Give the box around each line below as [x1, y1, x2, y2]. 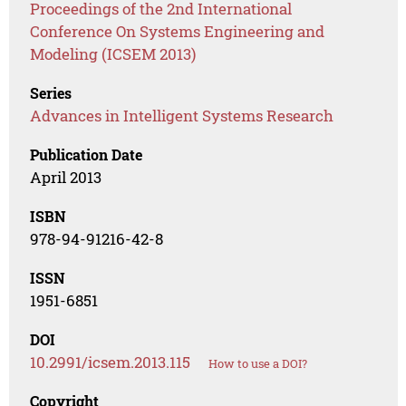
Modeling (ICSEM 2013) [30, 43, 197, 65]
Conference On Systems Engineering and [30, 21, 325, 43]
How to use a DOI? [208, 355, 308, 372]
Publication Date [30, 145, 143, 165]
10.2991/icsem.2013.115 [30, 352, 191, 373]
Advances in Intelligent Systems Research [30, 105, 334, 127]
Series [30, 83, 72, 103]
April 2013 [30, 167, 102, 188]
